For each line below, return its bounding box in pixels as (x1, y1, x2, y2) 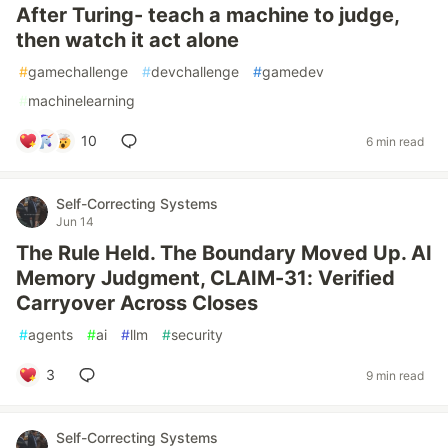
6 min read (366, 133, 424, 149)
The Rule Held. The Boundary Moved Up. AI (16, 241, 432, 265)
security (171, 326, 223, 343)
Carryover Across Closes (16, 291, 258, 315)
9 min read (366, 367, 424, 383)
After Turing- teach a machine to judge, (16, 3, 399, 27)
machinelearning (28, 92, 135, 109)
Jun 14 (56, 214, 94, 229)
